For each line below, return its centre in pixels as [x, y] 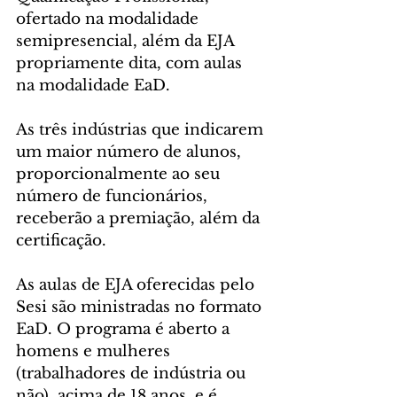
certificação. [61, 241]
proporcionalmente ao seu [120, 175]
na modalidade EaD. [95, 86]
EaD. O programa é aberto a [125, 330]
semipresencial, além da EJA [127, 42]
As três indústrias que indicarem [142, 130]
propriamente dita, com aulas [131, 64]
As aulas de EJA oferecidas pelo [137, 285]
